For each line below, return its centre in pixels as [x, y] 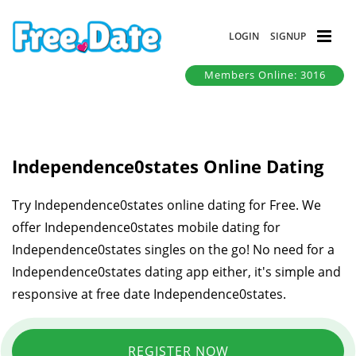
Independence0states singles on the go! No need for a [173, 249]
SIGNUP [288, 36]
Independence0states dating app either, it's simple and [176, 271]
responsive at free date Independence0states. [149, 294]
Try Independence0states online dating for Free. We [166, 205]
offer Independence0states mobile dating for [146, 227]
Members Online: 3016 [265, 75]
